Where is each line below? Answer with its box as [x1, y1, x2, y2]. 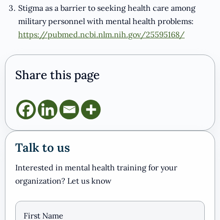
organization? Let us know [15, 176, 111, 186]
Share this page [15, 67, 100, 83]
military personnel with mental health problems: [18, 16, 193, 27]
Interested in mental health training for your [15, 163, 177, 173]
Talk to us [15, 140, 70, 156]
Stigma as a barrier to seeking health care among [18, 3, 195, 13]
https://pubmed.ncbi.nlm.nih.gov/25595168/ [18, 29, 185, 40]
